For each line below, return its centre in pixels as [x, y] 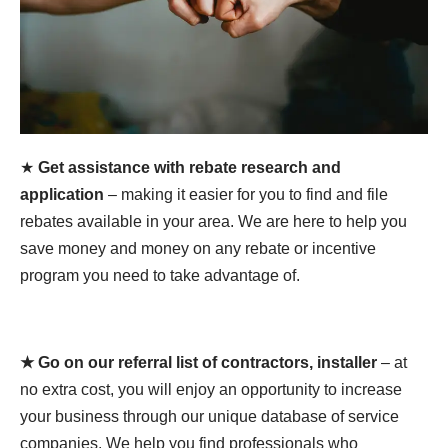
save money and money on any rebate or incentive [198, 249]
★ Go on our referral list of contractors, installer [198, 363]
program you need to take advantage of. [160, 276]
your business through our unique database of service [209, 417]
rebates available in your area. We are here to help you [213, 222]
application [62, 195]
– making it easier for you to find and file [246, 195]
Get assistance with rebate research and [189, 168]
